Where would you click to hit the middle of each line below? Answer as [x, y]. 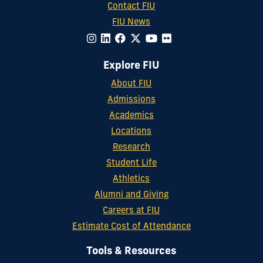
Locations [131, 131]
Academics [131, 116]
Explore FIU [131, 66]
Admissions [131, 100]
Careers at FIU [131, 211]
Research [131, 147]
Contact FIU [131, 7]
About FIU [131, 84]
